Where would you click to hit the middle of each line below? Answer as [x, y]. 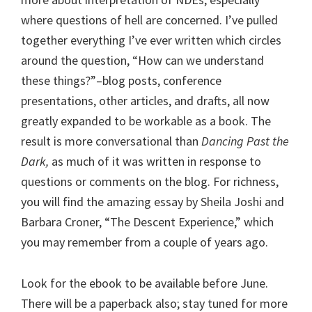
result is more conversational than [111, 141]
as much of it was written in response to [155, 161]
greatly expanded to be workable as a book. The [146, 120]
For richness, [246, 181]
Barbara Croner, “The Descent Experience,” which [147, 221]
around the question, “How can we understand [142, 60]
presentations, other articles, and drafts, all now [145, 100]
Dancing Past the [245, 141]
